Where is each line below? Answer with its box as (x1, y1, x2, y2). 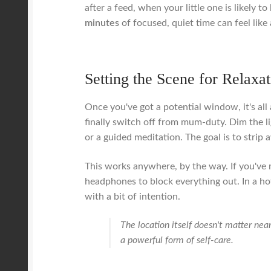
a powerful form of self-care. (120, 235, 234, 246)
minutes (85, 18, 120, 28)
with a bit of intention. (85, 191, 181, 201)
